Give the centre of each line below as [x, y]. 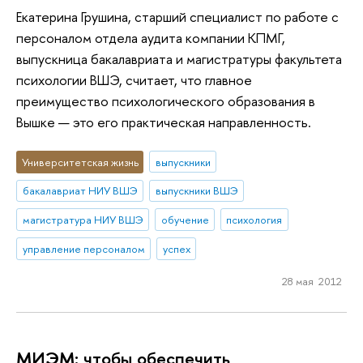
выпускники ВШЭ [196, 191]
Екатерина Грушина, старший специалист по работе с [177, 17]
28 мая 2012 [312, 281]
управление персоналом [83, 248]
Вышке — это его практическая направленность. [164, 122]
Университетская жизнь [80, 162]
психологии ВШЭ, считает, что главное [134, 80]
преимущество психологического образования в [166, 101]
